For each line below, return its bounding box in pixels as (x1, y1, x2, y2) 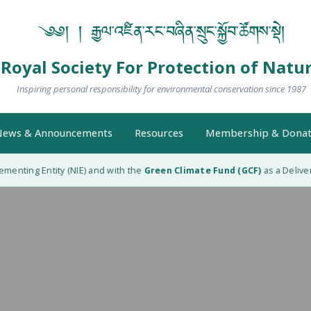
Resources (134, 126, 183, 140)
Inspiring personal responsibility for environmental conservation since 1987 (16, 83, 306, 95)
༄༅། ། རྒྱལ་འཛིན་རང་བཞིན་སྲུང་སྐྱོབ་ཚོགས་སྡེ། (37, 19, 285, 49)
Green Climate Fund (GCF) (135, 165, 253, 176)
